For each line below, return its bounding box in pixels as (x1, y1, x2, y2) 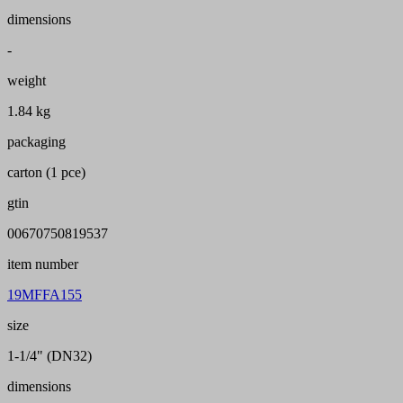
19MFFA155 (7, 287, 82, 303)
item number (7, 256, 78, 273)
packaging (7, 134, 66, 150)
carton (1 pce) (7, 165, 85, 181)
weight (7, 73, 46, 89)
